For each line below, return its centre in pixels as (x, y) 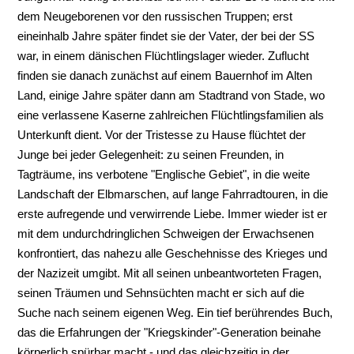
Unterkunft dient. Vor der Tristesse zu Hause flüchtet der (162, 135)
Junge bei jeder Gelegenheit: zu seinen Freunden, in (151, 155)
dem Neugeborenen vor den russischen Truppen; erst (155, 17)
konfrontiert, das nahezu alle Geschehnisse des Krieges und (173, 254)
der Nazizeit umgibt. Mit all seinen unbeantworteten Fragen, (170, 273)
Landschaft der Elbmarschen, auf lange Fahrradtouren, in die (173, 194)
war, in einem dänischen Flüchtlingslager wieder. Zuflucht (164, 56)
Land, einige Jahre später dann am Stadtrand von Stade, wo (171, 96)
